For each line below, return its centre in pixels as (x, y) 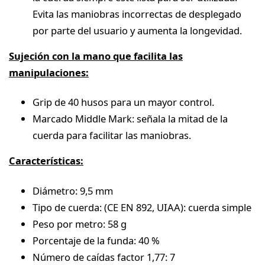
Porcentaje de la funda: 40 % (96, 240)
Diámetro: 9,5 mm (73, 190)
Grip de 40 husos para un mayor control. (123, 102)
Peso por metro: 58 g (80, 224)
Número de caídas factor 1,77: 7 (104, 257)
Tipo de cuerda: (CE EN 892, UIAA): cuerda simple (142, 207)
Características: (46, 161)
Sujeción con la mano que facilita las (96, 56)
